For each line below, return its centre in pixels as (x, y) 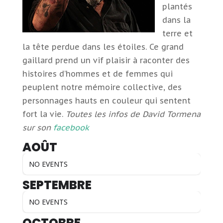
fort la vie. (44, 114)
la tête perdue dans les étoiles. (86, 47)
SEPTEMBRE (57, 185)
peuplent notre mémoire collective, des (102, 87)
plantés (177, 6)
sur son (38, 127)
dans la (176, 20)
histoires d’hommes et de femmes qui (97, 74)
